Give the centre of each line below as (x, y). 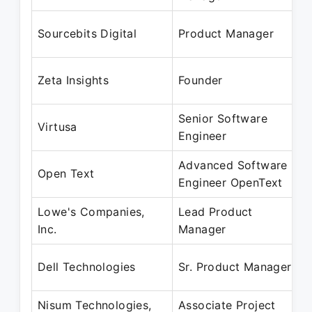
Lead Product (216, 212)
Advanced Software (233, 165)
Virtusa (57, 127)
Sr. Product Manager (235, 267)
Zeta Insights (73, 80)
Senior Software (223, 118)
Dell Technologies (87, 267)
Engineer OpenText (231, 182)
